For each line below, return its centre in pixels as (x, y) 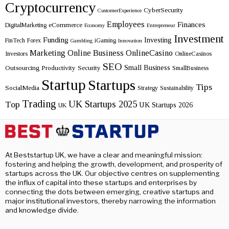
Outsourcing (22, 68)
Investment (199, 39)
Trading (39, 104)
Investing (158, 40)
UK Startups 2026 (166, 105)
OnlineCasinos (193, 54)
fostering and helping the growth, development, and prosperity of (114, 164)
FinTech (15, 41)
